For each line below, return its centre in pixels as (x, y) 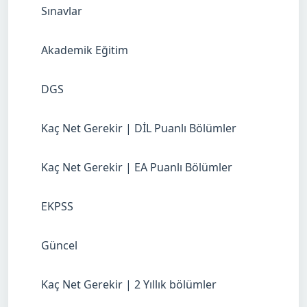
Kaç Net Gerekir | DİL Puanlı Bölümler (139, 128)
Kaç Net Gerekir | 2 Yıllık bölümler (129, 284)
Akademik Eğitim (85, 50)
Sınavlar (62, 11)
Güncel (59, 245)
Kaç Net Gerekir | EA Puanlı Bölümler (137, 167)
